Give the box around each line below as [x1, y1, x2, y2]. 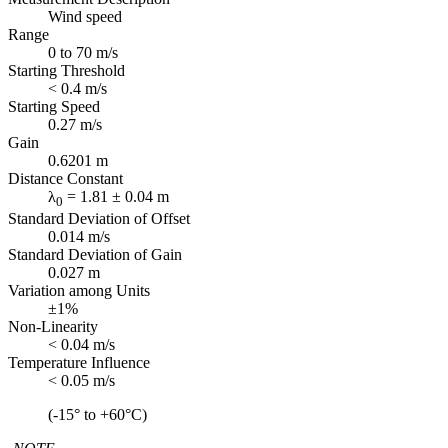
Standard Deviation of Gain [8, 246, 182, 264]
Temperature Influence [8, 354, 150, 372]
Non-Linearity [8, 318, 98, 336]
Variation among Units [8, 282, 150, 300]
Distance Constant [8, 170, 123, 188]
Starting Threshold [8, 62, 125, 80]
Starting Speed [8, 98, 100, 116]
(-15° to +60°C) [48, 406, 147, 424]
